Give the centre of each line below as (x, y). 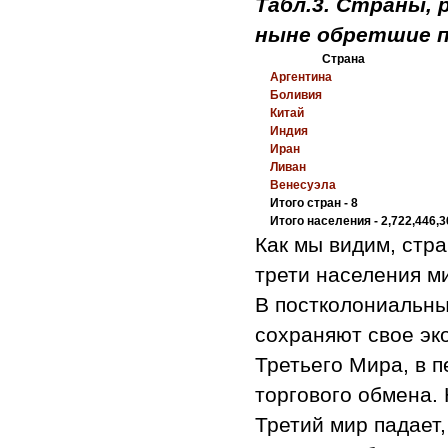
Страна (343, 58)
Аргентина (301, 76)
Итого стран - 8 (314, 202)
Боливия (296, 94)
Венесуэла (303, 184)
